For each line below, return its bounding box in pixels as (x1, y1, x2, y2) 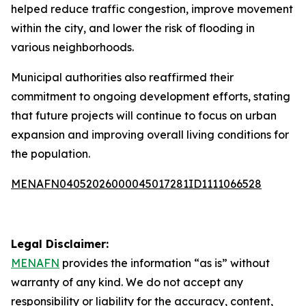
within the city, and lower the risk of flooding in (11, 21, 255, 35)
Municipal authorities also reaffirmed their (11, 70, 234, 84)
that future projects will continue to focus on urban (11, 109, 277, 122)
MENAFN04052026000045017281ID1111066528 (11, 177, 262, 191)
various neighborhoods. (11, 40, 134, 54)
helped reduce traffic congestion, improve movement (11, 2, 293, 16)
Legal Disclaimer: (11, 237, 109, 251)
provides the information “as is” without (59, 256, 270, 270)
